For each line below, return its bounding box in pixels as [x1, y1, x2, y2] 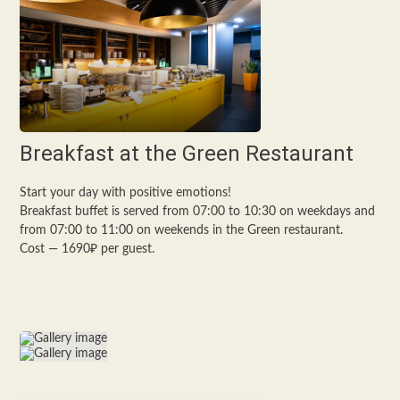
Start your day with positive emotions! [20, 187, 232, 199]
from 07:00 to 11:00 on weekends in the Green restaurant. [20, 224, 344, 237]
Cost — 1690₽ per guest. [20, 243, 155, 255]
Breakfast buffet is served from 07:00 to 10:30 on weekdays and [20, 205, 376, 218]
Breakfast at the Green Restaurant [20, 141, 354, 166]
